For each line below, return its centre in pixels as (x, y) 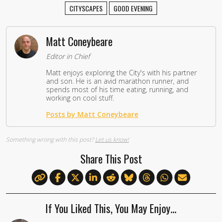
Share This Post (111, 158)
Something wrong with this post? (51, 139)
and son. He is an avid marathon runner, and (117, 81)
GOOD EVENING (133, 8)
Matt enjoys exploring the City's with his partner (121, 72)
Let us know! (112, 139)
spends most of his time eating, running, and (117, 89)
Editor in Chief (68, 56)
